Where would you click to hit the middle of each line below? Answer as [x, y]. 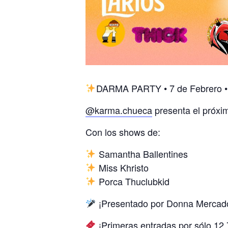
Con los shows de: [123, 132]
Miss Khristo [122, 167]
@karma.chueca [119, 110]
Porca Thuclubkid [133, 181]
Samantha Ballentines [142, 153]
